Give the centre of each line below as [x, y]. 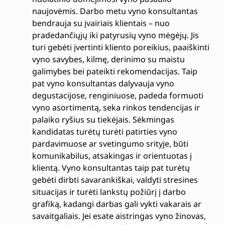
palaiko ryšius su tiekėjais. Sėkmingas [103, 119]
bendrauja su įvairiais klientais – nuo [101, 23]
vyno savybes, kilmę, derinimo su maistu [108, 59]
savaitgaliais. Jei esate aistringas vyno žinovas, [119, 216]
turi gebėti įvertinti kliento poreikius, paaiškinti [121, 47]
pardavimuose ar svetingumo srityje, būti [110, 143]
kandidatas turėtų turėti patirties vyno [104, 131]
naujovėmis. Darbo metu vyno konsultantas [115, 11]
